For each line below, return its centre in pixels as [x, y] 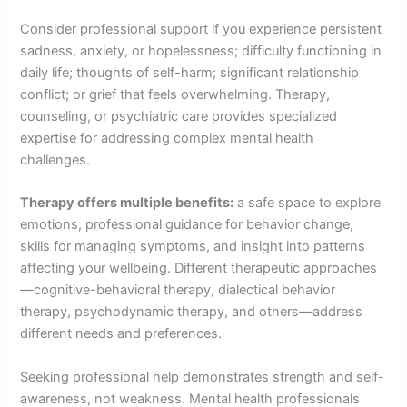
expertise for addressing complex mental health [167, 139]
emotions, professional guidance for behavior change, [187, 225]
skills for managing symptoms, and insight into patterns [193, 247]
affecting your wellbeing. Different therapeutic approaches [199, 268]
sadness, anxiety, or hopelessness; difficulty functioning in [201, 51]
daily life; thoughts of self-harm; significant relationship [190, 73]
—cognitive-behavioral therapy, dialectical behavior [178, 290]
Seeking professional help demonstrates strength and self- [203, 377]
